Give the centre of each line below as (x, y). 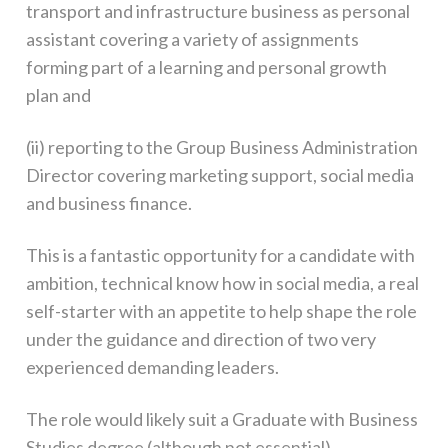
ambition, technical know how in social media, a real (222, 283)
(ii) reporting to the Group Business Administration (221, 147)
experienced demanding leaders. (152, 367)
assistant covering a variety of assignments (192, 39)
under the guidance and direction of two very (200, 339)
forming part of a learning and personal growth (206, 67)
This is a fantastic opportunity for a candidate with (220, 255)
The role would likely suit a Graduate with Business (221, 419)
